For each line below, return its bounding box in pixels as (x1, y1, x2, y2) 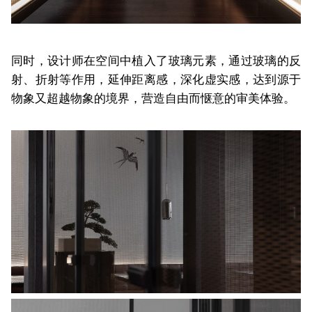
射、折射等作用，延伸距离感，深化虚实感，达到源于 (11, 72, 301, 87)
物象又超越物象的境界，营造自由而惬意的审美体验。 (11, 91, 295, 106)
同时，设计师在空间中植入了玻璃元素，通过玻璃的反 (11, 54, 301, 68)
